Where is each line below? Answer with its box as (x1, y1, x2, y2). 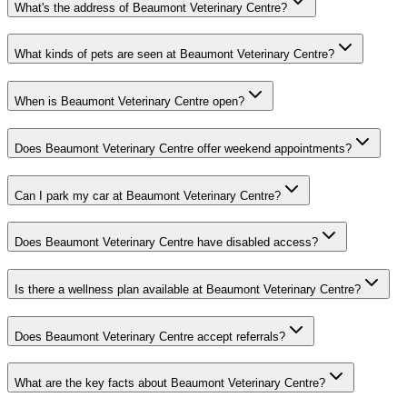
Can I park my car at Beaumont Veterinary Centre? (15, 188, 281, 203)
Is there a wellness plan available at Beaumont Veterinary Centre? (15, 282, 361, 296)
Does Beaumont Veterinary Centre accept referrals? (15, 329, 285, 343)
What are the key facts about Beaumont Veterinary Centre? (15, 376, 325, 391)
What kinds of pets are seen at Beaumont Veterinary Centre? (15, 47, 334, 62)
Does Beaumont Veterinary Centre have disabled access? (15, 235, 318, 250)
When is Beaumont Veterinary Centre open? (15, 94, 244, 109)
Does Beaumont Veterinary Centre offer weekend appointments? (15, 141, 352, 155)
